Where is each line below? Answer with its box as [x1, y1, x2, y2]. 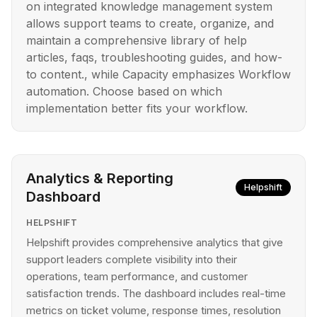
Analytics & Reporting [26, 170, 173, 187]
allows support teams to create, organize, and [26, 16, 274, 30]
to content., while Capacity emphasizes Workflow [26, 67, 291, 81]
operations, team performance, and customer [26, 270, 248, 283]
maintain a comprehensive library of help [26, 33, 247, 47]
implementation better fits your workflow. [26, 101, 248, 115]
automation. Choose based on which [26, 84, 222, 98]
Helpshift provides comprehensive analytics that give [26, 236, 283, 249]
